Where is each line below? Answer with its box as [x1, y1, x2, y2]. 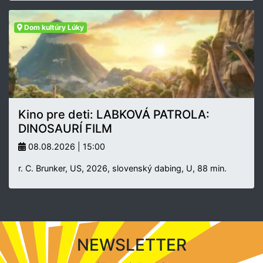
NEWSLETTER [76, 234, 187, 255]
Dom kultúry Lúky [22, 22, 84, 32]
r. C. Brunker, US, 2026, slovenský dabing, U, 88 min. [18, 163, 227, 173]
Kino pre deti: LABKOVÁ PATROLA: [18, 107, 210, 122]
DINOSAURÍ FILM [18, 121, 112, 136]
